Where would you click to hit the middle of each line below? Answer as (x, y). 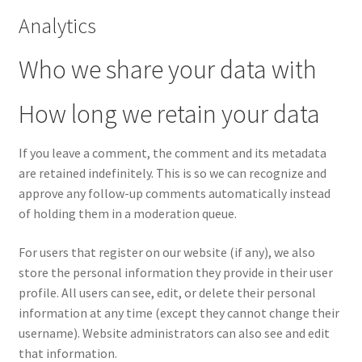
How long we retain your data (169, 114)
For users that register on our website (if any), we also (166, 253)
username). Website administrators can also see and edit (174, 333)
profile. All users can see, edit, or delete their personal (167, 293)
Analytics (57, 25)
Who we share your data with (167, 69)
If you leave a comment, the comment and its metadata (172, 153)
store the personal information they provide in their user (175, 273)
